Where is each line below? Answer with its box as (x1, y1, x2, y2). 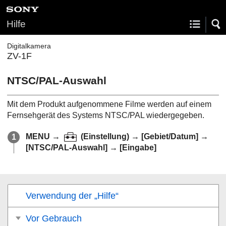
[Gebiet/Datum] (141, 132, 198, 141)
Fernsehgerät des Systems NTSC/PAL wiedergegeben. (7, 110, 204, 120)
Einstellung (83, 132, 127, 141)
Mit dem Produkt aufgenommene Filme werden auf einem (7, 99, 211, 108)
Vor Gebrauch (26, 213, 82, 223)
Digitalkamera (7, 42, 51, 50)
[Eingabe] (120, 143, 156, 152)
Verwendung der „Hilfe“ (26, 190, 119, 201)
